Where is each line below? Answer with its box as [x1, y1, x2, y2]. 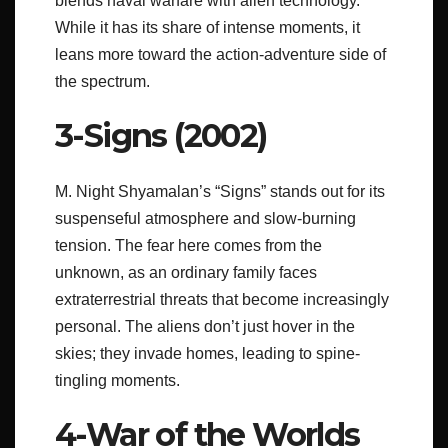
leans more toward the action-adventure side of [55, 45, 386, 63]
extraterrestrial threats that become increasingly [55, 290, 389, 308]
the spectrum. [55, 72, 150, 90]
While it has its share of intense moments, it [55, 18, 360, 36]
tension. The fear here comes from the [55, 236, 322, 254]
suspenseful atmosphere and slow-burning [55, 209, 356, 227]
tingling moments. [55, 371, 180, 389]
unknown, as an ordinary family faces [55, 263, 317, 281]
